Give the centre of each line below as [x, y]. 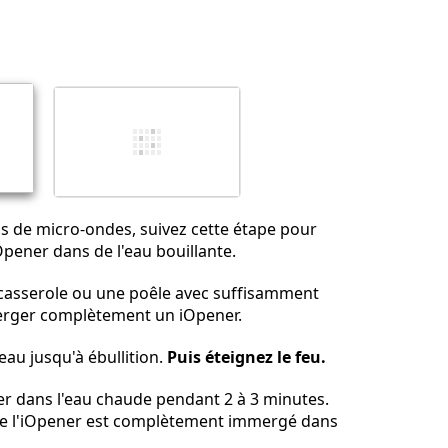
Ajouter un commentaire [339, 24]
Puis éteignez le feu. [246, 357]
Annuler [207, 150]
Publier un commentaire [321, 150]
